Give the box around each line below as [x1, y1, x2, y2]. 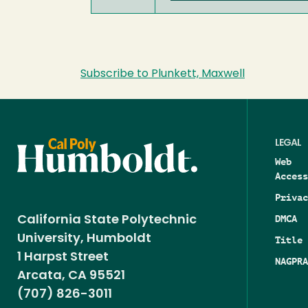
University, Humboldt [17, 232, 157, 245]
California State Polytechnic [17, 213, 197, 227]
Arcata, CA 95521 [17, 269, 125, 283]
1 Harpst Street [17, 250, 109, 264]
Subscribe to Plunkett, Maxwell [80, 69, 245, 80]
